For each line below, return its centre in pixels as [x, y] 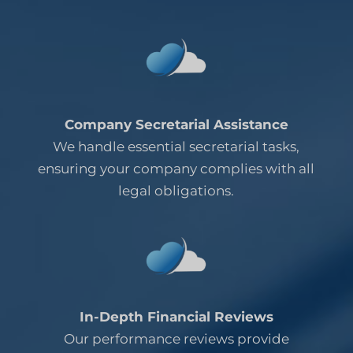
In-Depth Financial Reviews [176, 316]
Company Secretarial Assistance [176, 124]
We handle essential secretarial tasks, [176, 146]
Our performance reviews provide [176, 338]
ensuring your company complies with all [176, 168]
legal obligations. [176, 190]
